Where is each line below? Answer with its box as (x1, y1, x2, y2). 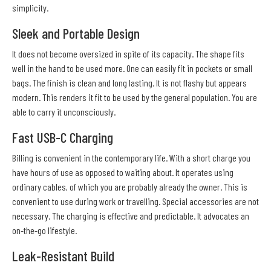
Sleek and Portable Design (12, 25, 140, 42)
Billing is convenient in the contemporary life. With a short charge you (12, 152, 250, 164)
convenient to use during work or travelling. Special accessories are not (12, 195, 259, 207)
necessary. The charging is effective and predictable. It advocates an (12, 210, 249, 222)
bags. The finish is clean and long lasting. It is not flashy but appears (12, 77, 247, 89)
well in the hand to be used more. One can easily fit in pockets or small (12, 62, 252, 74)
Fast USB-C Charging (12, 129, 113, 146)
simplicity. (12, 2, 48, 14)
